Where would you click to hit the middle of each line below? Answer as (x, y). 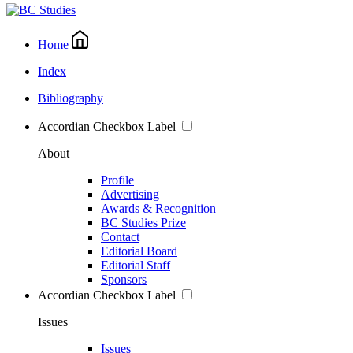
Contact (120, 236)
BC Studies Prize (143, 222)
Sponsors (124, 279)
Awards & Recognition (158, 208)
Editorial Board (139, 251)
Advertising (130, 194)
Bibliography (71, 98)
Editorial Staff (136, 265)
